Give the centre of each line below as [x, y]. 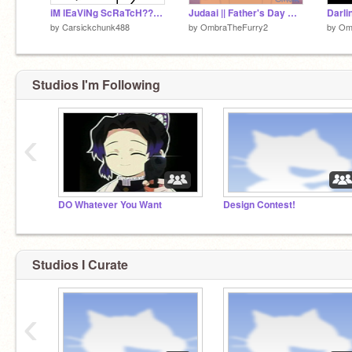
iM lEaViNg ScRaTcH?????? [158, 13]
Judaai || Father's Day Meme [292, 13]
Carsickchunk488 [96, 26]
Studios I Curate [80, 264]
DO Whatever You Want [110, 205]
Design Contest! [259, 205]
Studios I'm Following [96, 84]
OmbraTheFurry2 [234, 26]
